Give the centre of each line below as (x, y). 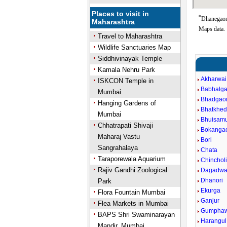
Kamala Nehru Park (126, 70)
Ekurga (211, 191)
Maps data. (212, 29)
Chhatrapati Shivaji (125, 125)
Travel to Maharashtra (130, 36)
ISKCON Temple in (125, 81)
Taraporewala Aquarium (131, 159)
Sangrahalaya (118, 148)
